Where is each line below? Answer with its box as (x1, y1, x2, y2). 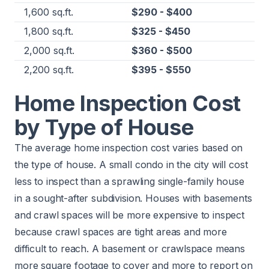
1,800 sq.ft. (24, 25, 73, 38)
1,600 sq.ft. (24, 6, 73, 19)
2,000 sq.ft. (24, 44, 74, 57)
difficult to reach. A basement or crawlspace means (14, 243, 245, 255)
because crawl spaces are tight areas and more (14, 226, 227, 238)
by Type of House (14, 114, 194, 141)
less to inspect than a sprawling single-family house (14, 175, 244, 188)
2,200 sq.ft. (24, 64, 74, 76)
